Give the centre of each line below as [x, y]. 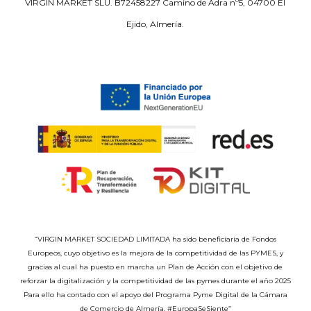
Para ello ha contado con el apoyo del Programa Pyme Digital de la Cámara [155, 295]
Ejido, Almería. [155, 24]
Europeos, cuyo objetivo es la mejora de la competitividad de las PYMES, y [155, 253]
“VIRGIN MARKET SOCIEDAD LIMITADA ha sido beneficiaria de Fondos [155, 239]
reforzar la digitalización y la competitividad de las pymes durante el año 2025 [155, 281]
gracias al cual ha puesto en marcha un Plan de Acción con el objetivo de [155, 267]
